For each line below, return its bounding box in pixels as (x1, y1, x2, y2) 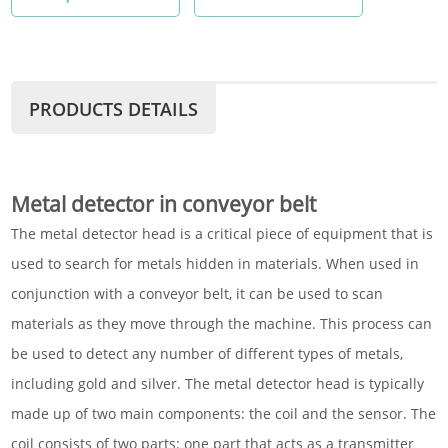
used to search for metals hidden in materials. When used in (11, 254, 420, 273)
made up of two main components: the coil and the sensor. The (11, 404, 437, 423)
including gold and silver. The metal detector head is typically (11, 374, 425, 393)
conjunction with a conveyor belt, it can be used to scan (11, 284, 384, 303)
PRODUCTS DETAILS (29, 97, 199, 121)
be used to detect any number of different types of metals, (11, 344, 404, 363)
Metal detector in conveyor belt (11, 190, 322, 218)
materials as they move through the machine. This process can (11, 314, 433, 333)
